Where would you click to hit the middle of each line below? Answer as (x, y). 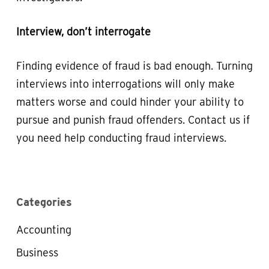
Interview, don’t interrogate (83, 32)
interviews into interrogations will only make (125, 84)
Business (37, 252)
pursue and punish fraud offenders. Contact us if (133, 120)
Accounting (44, 230)
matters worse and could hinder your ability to (130, 102)
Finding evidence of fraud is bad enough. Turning (134, 66)
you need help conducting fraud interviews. (121, 138)
